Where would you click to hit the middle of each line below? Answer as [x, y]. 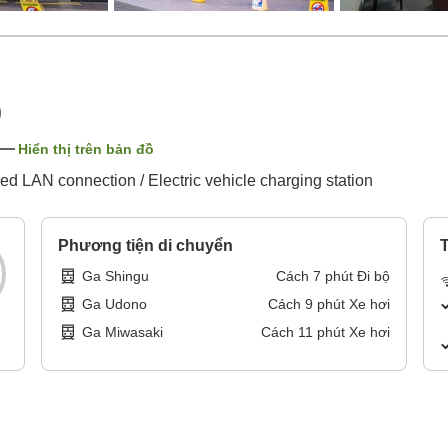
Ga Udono [115, 304]
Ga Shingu [116, 276]
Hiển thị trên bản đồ [86, 149]
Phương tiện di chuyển [146, 246]
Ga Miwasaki [123, 332]
